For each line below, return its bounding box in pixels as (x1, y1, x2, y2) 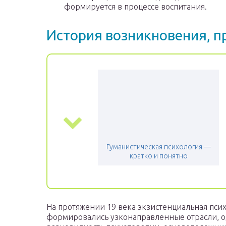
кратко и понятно (129, 152, 188, 160)
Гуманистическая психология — (106, 143, 211, 151)
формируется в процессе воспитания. (64, 2, 207, 12)
